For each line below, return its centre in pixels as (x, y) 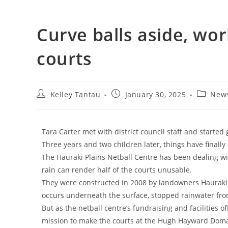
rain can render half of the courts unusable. (117, 169)
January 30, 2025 (155, 94)
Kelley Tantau (75, 94)
